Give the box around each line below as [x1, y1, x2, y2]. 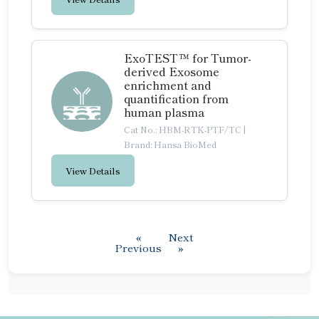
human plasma [124, 103, 204, 120]
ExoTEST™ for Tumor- [124, 48, 251, 66]
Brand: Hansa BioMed [124, 137, 216, 150]
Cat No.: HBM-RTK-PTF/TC [124, 122, 244, 135]
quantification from [124, 89, 229, 107]
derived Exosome [124, 62, 219, 80]
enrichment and [124, 75, 211, 93]
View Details [66, 163, 121, 177]
